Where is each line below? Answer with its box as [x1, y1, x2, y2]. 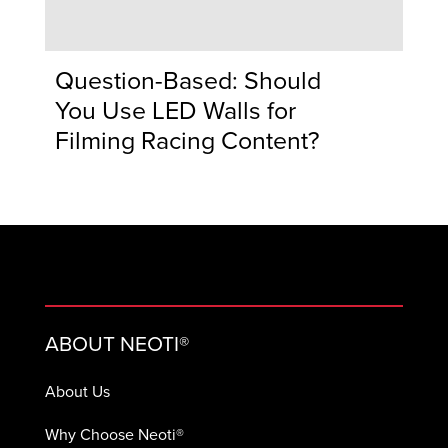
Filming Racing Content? [54, 121, 320, 159]
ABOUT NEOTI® [44, 328, 189, 360]
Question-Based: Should [54, 61, 321, 99]
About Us [44, 380, 110, 404]
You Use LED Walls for [54, 91, 296, 129]
